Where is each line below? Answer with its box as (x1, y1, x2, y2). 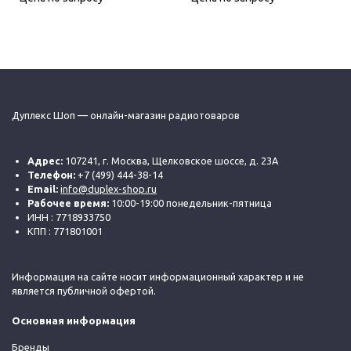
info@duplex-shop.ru (60, 183, 157, 194)
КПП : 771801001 (27, 225, 103, 237)
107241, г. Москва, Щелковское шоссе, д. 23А (63, 154, 278, 166)
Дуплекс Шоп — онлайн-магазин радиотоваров (12, 109, 240, 121)
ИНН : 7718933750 (27, 211, 110, 223)
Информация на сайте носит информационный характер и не (12, 270, 304, 282)
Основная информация (12, 314, 136, 327)
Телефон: (27, 168, 75, 180)
